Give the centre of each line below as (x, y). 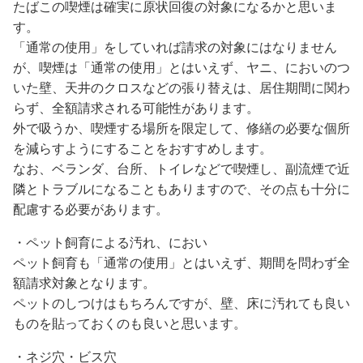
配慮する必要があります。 (91, 210)
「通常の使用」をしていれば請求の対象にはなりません (175, 48)
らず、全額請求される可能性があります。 (136, 109)
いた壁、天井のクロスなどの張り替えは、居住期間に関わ (181, 88)
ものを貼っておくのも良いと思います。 (130, 324)
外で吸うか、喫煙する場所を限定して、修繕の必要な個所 (181, 129)
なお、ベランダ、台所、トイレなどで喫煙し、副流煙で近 (181, 169)
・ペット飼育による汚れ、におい (110, 243)
